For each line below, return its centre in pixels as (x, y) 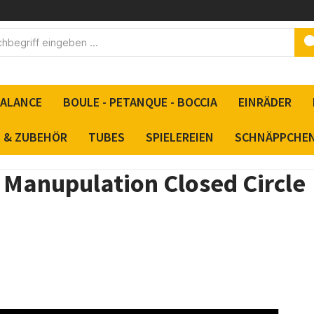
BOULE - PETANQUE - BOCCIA (140, 102)
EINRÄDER (265, 102)
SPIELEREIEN (179, 137)
